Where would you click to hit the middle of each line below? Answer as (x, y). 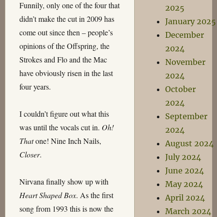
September (186, 116)
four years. (35, 86)
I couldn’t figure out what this (64, 114)
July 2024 (183, 157)
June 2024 (184, 170)
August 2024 (189, 143)
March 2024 (188, 211)
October (180, 89)
